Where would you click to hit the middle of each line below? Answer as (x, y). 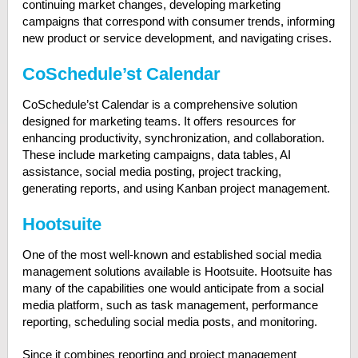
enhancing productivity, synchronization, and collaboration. (173, 138)
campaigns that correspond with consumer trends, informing (178, 21)
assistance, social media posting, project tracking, (151, 171)
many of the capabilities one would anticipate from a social (173, 288)
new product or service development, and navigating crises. (177, 38)
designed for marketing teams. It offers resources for (159, 121)
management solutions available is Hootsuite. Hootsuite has (177, 271)
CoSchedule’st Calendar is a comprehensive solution (159, 104)
